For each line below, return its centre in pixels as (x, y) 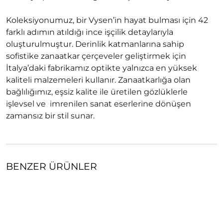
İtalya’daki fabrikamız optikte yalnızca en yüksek (102, 68)
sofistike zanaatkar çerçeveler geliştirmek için (96, 56)
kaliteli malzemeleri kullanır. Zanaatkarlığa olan (98, 80)
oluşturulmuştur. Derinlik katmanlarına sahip (95, 44)
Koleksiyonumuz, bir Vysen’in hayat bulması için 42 (107, 20)
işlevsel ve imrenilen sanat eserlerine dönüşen (99, 104)
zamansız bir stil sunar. (50, 115)
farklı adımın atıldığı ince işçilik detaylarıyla (90, 32)
